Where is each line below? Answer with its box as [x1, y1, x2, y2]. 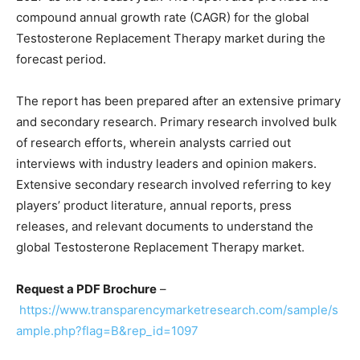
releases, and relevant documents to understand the [16, 219, 313, 235]
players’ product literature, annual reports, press [16, 198, 292, 214]
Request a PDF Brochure [16, 281, 157, 297]
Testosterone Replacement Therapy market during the [16, 31, 325, 47]
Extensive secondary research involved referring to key [16, 177, 331, 193]
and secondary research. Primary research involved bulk [16, 114, 337, 130]
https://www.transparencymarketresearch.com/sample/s [19, 302, 338, 318]
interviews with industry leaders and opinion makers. [16, 156, 317, 172]
